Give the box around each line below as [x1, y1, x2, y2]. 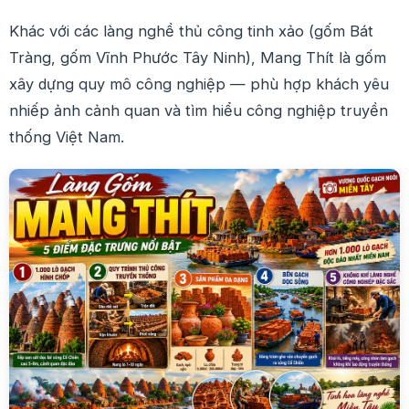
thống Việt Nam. [9, 128, 124, 147]
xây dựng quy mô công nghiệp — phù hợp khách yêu [9, 75, 389, 94]
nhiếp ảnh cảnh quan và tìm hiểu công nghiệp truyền [9, 101, 388, 121]
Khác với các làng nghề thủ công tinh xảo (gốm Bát [9, 22, 373, 41]
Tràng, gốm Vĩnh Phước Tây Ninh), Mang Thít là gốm [9, 48, 386, 68]
